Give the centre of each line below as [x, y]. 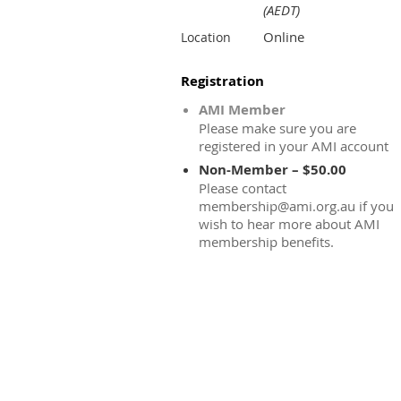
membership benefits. [266, 242]
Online [284, 37]
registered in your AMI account [294, 146]
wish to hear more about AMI [289, 224]
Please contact [243, 188]
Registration [222, 81]
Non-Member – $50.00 [273, 170]
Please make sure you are [277, 128]
